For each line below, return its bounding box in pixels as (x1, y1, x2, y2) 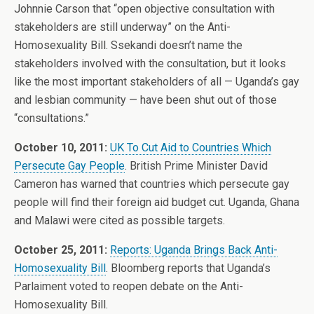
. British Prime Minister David (125, 159, 268, 172)
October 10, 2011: (14, 141, 107, 154)
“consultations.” (14, 111, 89, 125)
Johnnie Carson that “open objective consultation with (14, 2, 275, 15)
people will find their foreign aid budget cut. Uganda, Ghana (14, 196, 299, 209)
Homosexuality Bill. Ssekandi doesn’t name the (14, 39, 243, 52)
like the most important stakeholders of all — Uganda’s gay (14, 75, 299, 88)
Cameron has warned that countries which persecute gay (14, 177, 289, 191)
